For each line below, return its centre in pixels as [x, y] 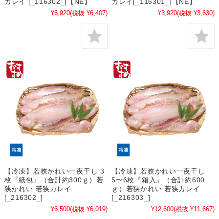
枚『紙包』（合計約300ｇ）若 [54, 180]
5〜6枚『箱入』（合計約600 [158, 180]
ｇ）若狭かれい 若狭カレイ [156, 188]
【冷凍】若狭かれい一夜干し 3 [54, 171]
